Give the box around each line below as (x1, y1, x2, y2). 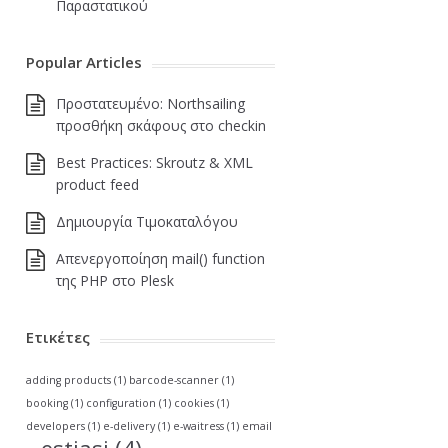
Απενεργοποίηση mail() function (56, 249, 265, 268)
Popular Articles (26, 52, 142, 72)
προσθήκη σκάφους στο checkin (56, 116, 266, 135)
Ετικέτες (26, 327, 90, 347)
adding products (26, 373, 111, 387)
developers (26, 419, 85, 433)
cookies (174, 396, 214, 410)
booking (26, 396, 68, 410)
